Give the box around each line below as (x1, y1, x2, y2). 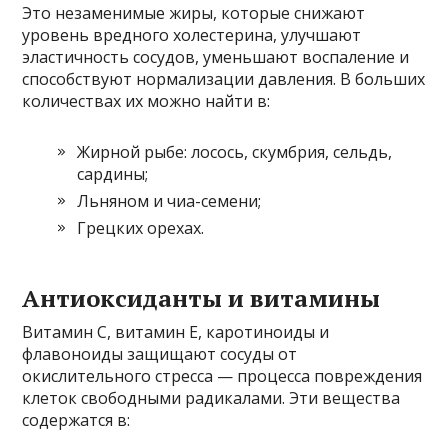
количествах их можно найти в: (22, 89, 271, 112)
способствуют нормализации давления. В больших (22, 67, 426, 90)
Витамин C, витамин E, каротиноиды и (22, 320, 330, 343)
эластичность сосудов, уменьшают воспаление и (22, 45, 410, 68)
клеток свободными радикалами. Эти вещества (22, 386, 401, 409)
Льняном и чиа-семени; (77, 189, 262, 212)
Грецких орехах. (77, 216, 205, 239)
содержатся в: (22, 408, 131, 431)
